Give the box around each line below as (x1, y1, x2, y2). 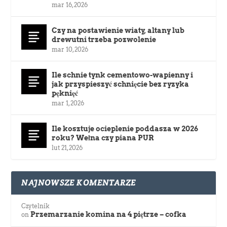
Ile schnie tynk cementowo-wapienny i (52, 71, 194, 80)
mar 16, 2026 (52, 1, 88, 9)
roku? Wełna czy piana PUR (52, 134, 154, 142)
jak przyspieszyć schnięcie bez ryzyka (52, 80, 190, 89)
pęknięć (52, 89, 79, 98)
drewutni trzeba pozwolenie (52, 35, 157, 44)
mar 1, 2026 (52, 99, 85, 107)
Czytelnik (21, 202, 50, 210)
